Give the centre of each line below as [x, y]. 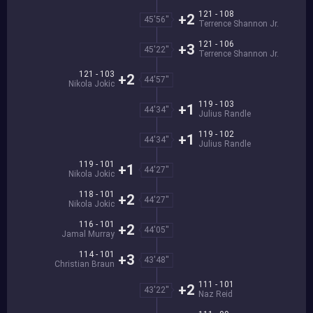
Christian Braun [85, 264]
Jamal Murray [88, 234]
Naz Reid [216, 294]
